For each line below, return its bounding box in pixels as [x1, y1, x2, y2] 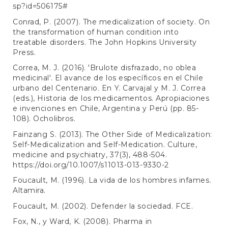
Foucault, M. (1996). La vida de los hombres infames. [13, 176, 212, 185]
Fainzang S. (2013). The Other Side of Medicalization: [13, 129, 212, 139]
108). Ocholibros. [13, 114, 76, 124]
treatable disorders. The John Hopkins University [13, 37, 197, 47]
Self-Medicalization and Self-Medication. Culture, [13, 139, 197, 149]
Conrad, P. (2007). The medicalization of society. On [13, 17, 210, 26]
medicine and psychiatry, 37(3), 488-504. [13, 150, 167, 159]
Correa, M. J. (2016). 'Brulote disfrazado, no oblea [13, 63, 196, 73]
